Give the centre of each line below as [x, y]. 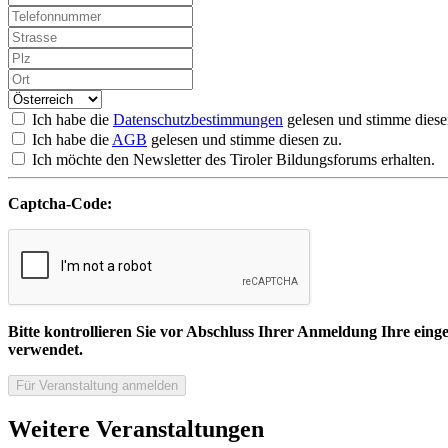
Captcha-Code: [60, 204]
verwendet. [45, 350]
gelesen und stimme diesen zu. [244, 140]
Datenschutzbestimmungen [198, 120]
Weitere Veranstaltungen [136, 429]
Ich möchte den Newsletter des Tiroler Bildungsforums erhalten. [231, 160]
